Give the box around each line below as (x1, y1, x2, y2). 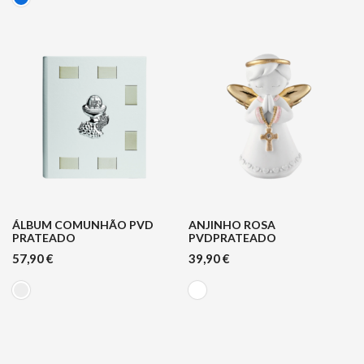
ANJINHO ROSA (188, 218, 275, 232)
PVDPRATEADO (188, 231, 276, 245)
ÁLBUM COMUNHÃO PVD (12, 218, 154, 232)
